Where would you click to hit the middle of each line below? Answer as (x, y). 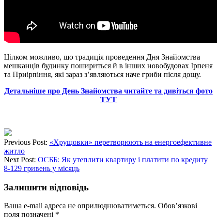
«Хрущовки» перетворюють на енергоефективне (131, 142)
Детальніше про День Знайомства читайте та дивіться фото (108, 91)
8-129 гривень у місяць (42, 168)
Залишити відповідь (46, 187)
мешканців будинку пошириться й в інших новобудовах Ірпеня (108, 65)
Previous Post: (27, 142)
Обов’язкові (178, 206)
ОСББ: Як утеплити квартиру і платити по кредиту (123, 159)
